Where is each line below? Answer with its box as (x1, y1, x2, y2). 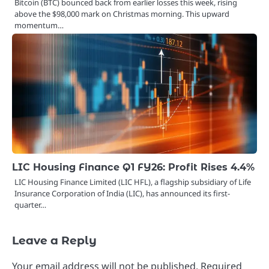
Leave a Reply (12, 234, 97, 248)
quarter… (14, 199, 46, 211)
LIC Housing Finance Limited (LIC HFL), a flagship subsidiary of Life (14, 177, 251, 188)
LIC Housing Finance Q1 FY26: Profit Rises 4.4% (12, 161, 255, 174)
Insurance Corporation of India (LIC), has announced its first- (14, 188, 230, 199)
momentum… (14, 20, 64, 31)
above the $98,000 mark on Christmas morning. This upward (14, 8, 229, 20)
